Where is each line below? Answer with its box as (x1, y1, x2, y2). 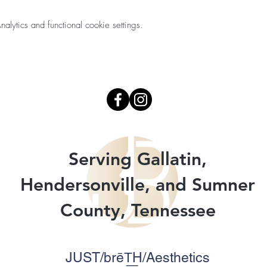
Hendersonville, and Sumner (20, 173, 255, 195)
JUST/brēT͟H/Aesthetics (66, 249, 210, 265)
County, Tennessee (60, 199, 216, 221)
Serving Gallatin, (69, 148, 207, 170)
